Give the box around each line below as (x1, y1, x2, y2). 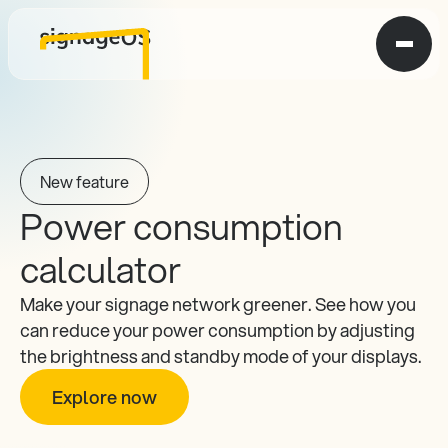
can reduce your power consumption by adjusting (20, 317, 415, 343)
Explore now (52, 384, 157, 410)
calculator (20, 243, 181, 295)
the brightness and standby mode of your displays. (20, 343, 422, 369)
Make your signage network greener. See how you (20, 291, 416, 317)
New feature (40, 170, 129, 193)
